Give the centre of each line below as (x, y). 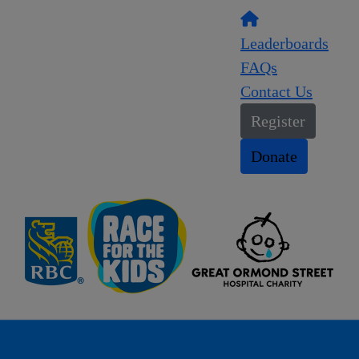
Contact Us (276, 91)
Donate (274, 156)
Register (278, 121)
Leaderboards (284, 43)
